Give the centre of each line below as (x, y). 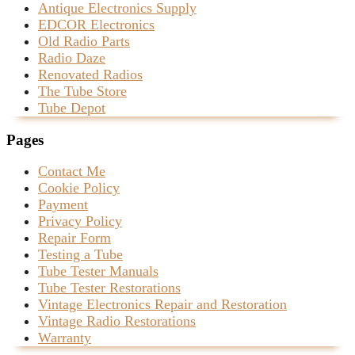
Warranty (65, 338)
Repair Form (74, 238)
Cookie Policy (79, 188)
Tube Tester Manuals (98, 271)
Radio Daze (72, 57)
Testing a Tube (80, 255)
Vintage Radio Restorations (117, 321)
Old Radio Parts (84, 41)
